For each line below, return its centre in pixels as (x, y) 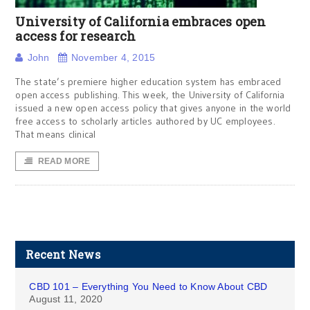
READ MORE (64, 161)
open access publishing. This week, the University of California (150, 95)
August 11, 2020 (66, 299)
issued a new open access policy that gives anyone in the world (153, 108)
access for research (76, 36)
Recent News (63, 254)
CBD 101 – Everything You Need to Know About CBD (148, 286)
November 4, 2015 (113, 57)
